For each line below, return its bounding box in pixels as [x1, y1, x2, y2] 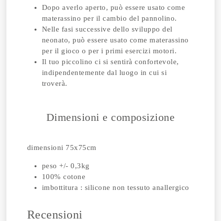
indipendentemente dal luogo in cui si [41, 68, 167, 76]
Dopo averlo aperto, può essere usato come [41, 3, 185, 11]
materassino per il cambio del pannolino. [41, 14, 177, 22]
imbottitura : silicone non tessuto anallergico [41, 183, 189, 191]
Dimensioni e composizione [46, 110, 175, 123]
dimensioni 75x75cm [27, 143, 97, 151]
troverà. [41, 79, 68, 87]
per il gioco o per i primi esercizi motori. [41, 46, 177, 55]
